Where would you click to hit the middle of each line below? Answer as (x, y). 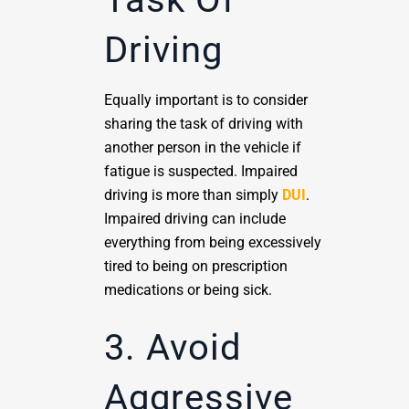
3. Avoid (173, 347)
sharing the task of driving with (204, 124)
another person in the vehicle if (203, 147)
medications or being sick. (188, 290)
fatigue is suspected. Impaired (201, 171)
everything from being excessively (213, 242)
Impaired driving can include (195, 219)
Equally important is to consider (206, 100)
